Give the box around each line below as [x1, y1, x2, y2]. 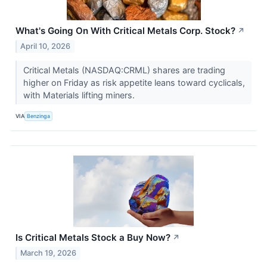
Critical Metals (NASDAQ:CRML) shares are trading [23, 64, 225, 75]
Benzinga [27, 113, 51, 120]
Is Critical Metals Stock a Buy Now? [15, 231, 170, 243]
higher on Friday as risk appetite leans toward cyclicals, [23, 77, 245, 88]
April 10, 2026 [20, 41, 71, 51]
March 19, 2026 [20, 248, 77, 257]
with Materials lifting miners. [23, 89, 137, 100]
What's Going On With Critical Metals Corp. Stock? [15, 24, 235, 36]
